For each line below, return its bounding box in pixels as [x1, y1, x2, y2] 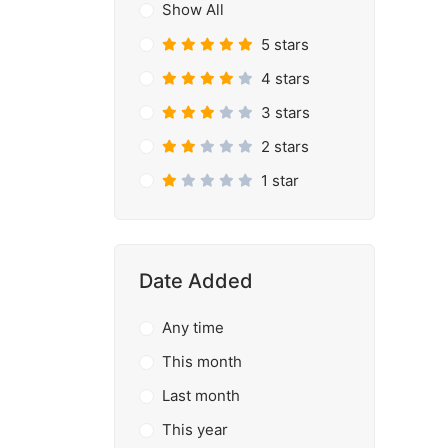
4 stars [260, 68, 310, 88]
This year [161, 420, 228, 439]
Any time [161, 318, 224, 337]
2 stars [260, 136, 309, 156]
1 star [260, 170, 299, 190]
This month [161, 352, 242, 371]
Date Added [139, 269, 253, 293]
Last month [161, 386, 240, 405]
